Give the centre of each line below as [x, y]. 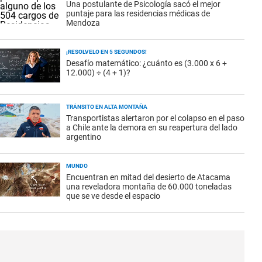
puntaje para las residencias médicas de [138, 13]
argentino [84, 137]
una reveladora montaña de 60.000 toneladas [149, 187]
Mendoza [83, 23]
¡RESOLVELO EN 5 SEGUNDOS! [106, 52]
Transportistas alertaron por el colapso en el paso [155, 118]
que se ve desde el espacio [113, 196]
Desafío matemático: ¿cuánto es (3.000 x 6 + [146, 63]
